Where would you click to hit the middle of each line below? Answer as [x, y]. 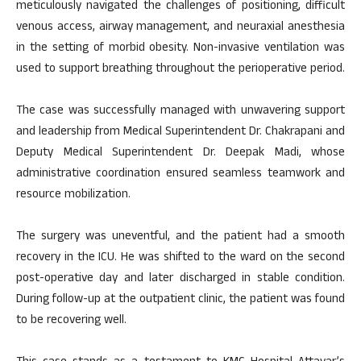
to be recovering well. [71, 321]
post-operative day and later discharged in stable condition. [180, 279]
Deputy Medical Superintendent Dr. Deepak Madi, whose [180, 153]
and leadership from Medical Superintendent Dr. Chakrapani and [180, 132]
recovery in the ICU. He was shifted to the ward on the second [180, 258]
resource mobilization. [73, 195]
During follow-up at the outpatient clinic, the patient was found [180, 300]
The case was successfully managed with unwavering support [180, 111]
